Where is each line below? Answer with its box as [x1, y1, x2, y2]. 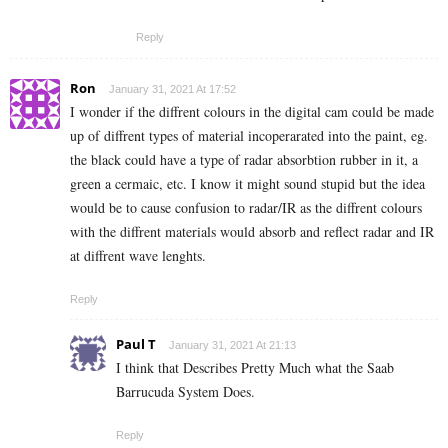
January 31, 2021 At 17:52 [109, 82, 236, 95]
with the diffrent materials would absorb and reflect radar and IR [70, 221, 434, 241]
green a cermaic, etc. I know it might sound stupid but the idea [70, 173, 425, 193]
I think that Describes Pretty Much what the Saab [116, 357, 394, 377]
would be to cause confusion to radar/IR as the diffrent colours [70, 197, 422, 217]
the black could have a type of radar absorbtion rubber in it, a [70, 149, 418, 169]
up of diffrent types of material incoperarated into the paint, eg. [70, 125, 428, 145]
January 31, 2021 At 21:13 [169, 338, 296, 351]
